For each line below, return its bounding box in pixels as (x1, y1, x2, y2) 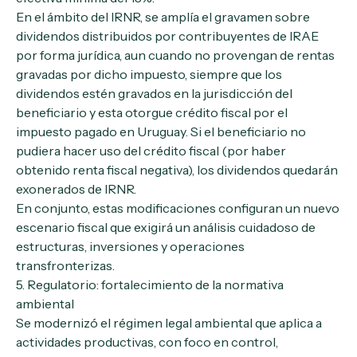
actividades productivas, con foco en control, (16, 334, 278, 350)
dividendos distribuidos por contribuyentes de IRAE (16, 28, 319, 44)
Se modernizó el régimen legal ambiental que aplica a (16, 315, 322, 331)
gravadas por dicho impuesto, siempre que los (16, 66, 282, 82)
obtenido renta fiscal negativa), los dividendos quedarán (16, 162, 338, 178)
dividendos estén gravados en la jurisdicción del (16, 85, 292, 101)
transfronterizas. (16, 257, 115, 273)
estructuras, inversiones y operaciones (16, 238, 245, 254)
